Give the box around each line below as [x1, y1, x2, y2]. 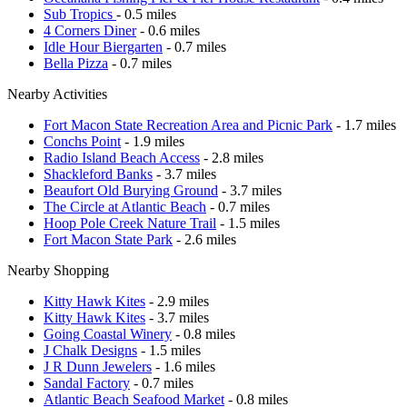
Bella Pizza [44, 55, 108, 71]
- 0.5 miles [116, 5, 176, 22]
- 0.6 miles [136, 22, 200, 38]
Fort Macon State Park [44, 231, 173, 247]
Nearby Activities [7, 85, 107, 102]
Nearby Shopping [7, 262, 109, 278]
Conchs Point [44, 133, 121, 149]
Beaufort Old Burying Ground [44, 182, 218, 198]
